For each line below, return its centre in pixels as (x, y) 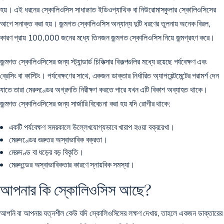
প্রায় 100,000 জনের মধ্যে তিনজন (62, 37)
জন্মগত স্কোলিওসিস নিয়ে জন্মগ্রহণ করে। (162, 37)
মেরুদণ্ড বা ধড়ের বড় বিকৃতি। (46, 151)
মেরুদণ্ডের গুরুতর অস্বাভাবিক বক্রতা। (58, 139)
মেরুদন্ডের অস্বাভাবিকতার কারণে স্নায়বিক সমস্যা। (72, 164)
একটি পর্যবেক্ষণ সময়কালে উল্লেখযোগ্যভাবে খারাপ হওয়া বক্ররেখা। (91, 126)
